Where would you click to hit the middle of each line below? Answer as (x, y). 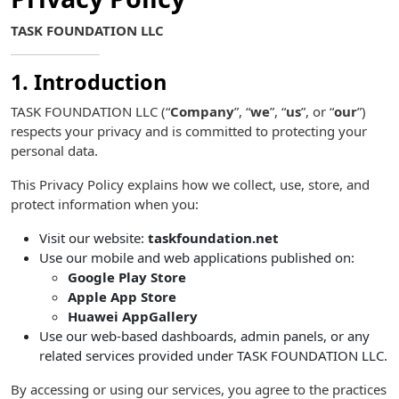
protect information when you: (105, 204)
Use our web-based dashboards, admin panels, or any (204, 336)
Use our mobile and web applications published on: (197, 257)
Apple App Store (122, 297)
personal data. (54, 151)
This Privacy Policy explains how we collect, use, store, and (190, 184)
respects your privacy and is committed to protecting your (189, 131)
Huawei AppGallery (133, 316)
